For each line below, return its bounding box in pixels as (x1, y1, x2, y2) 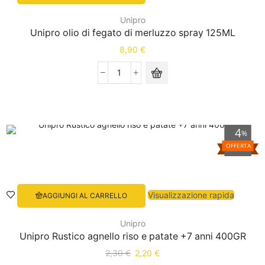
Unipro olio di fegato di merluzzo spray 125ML (30, 27, 235, 38)
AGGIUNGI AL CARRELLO (42, 191, 127, 201)
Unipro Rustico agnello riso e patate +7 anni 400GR (19, 230, 246, 242)
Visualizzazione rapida (147, 190, 234, 201)
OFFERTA (225, 141, 251, 150)
